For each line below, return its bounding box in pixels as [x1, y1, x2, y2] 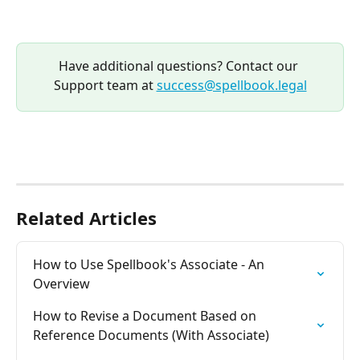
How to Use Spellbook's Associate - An [33, 255, 268, 273]
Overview [33, 274, 90, 292]
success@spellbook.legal [156, 76, 307, 94]
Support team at [53, 76, 157, 94]
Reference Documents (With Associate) [33, 325, 269, 344]
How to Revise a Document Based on [33, 306, 260, 325]
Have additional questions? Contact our [59, 56, 301, 75]
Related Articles [16, 205, 157, 230]
